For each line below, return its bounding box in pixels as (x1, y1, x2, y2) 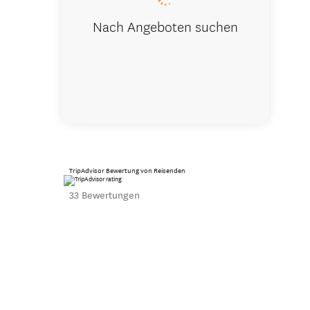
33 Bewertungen (69, 189, 140, 201)
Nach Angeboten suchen (92, 15, 238, 36)
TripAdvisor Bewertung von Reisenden (69, 166, 185, 175)
